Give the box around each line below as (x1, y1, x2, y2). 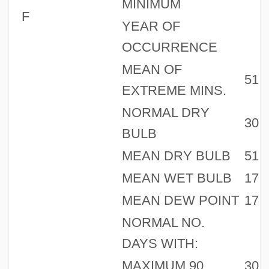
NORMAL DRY (121, 104, 210, 120)
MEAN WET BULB (121, 170, 232, 186)
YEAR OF (121, 18, 180, 34)
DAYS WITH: (121, 235, 198, 251)
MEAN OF (121, 61, 182, 77)
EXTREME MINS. (121, 82, 226, 98)
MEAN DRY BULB (121, 148, 231, 163)
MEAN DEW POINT (121, 192, 239, 208)
